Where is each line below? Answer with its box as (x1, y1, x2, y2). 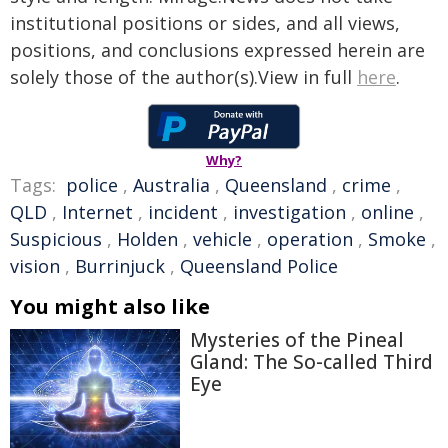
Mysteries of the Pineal (190, 327, 404, 353)
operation (267, 227, 353, 251)
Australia (133, 173, 210, 197)
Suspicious (10, 227, 102, 251)
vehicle (193, 227, 252, 251)
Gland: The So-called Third (190, 349, 433, 375)
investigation (233, 200, 346, 224)
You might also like (10, 293, 210, 320)
